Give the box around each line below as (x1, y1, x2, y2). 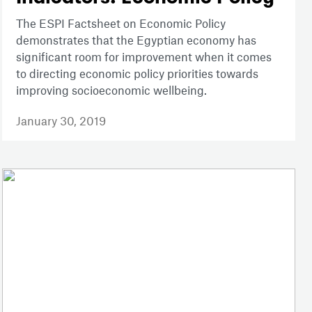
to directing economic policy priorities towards (15, 65, 258, 80)
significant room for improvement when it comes (15, 49, 272, 63)
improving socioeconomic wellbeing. (15, 82, 210, 97)
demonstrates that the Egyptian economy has (15, 32, 256, 47)
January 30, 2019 (15, 113, 106, 127)
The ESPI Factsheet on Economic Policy (15, 15, 226, 30)
